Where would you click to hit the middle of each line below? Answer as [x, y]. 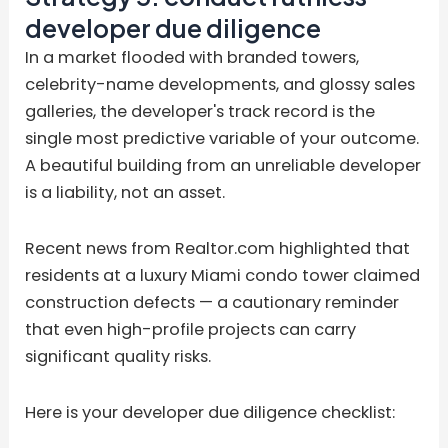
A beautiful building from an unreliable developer [223, 166]
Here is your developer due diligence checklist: [210, 412]
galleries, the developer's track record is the [200, 112]
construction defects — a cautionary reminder [212, 302]
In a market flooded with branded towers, [192, 58]
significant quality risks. [118, 356]
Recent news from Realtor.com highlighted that [218, 248]
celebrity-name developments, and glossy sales [220, 85]
